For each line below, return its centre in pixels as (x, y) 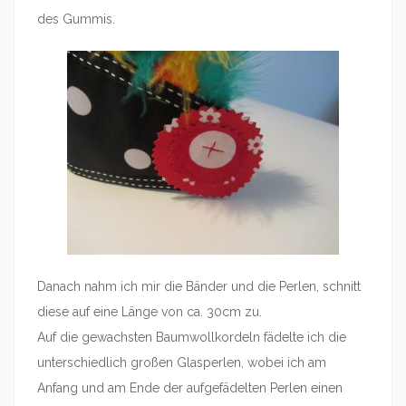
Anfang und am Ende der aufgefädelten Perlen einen (190, 388)
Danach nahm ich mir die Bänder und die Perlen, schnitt (199, 286)
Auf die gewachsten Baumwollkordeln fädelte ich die (192, 337)
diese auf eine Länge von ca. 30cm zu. (150, 312)
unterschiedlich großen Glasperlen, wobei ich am (182, 362)
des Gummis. (76, 19)
